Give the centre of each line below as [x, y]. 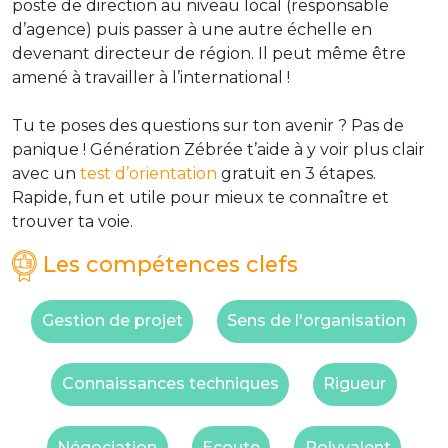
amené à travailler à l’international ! [151, 77]
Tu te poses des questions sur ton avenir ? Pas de [208, 125]
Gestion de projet [112, 321]
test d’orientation [148, 173]
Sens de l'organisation [317, 321]
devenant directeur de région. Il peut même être [209, 53]
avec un [46, 173]
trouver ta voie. [72, 221]
